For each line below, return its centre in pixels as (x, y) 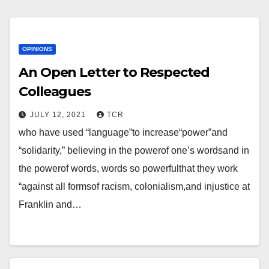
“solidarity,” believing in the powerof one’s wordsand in (134, 150)
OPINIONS (37, 49)
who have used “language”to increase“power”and (123, 132)
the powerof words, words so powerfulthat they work (128, 168)
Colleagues (55, 92)
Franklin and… (50, 204)
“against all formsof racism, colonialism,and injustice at (134, 186)
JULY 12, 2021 (59, 115)
